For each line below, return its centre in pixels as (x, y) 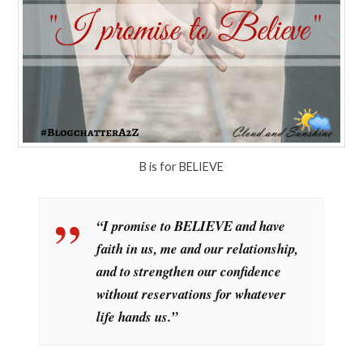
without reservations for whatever (191, 293)
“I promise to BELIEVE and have (190, 225)
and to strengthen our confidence (188, 271)
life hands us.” (137, 316)
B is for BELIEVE (181, 167)
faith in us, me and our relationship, (197, 248)
